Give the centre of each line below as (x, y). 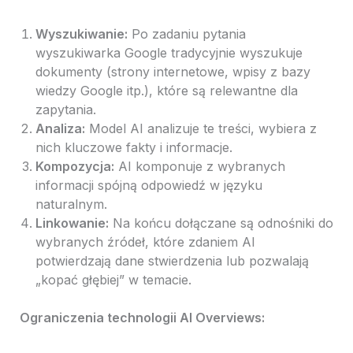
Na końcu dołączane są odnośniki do (221, 223)
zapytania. (65, 110)
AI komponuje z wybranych (199, 167)
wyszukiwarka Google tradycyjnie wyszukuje (169, 53)
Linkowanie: (72, 223)
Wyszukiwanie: (81, 34)
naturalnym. (71, 204)
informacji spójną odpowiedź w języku (149, 186)
